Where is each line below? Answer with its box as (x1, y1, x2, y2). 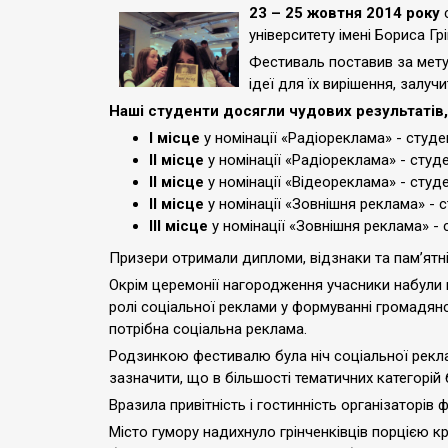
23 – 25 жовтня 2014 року (249, 4, 440, 22)
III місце (149, 217, 208, 235)
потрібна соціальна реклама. (109, 320, 307, 338)
